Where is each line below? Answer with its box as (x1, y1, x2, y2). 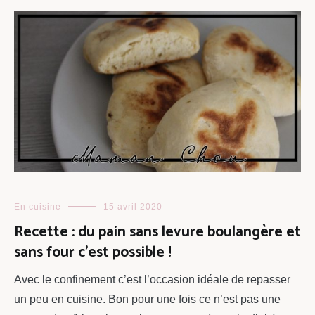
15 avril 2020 (103, 202, 162, 212)
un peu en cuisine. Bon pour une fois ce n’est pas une (14, 293, 281, 306)
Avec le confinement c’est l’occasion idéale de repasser (14, 274, 290, 286)
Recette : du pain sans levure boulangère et (14, 220, 301, 245)
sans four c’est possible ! (14, 240, 172, 265)
